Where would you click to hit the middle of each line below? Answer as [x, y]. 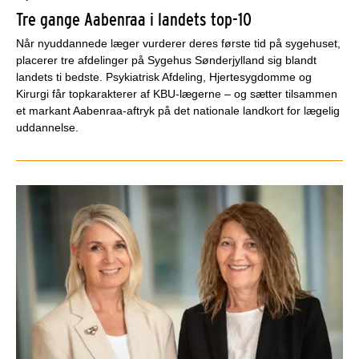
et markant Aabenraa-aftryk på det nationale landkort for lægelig [178, 110]
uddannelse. [47, 127]
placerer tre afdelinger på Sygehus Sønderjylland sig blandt [166, 60]
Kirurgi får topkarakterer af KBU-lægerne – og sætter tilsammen [177, 93]
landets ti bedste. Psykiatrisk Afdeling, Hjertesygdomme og [164, 77]
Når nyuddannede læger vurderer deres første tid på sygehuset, [178, 43]
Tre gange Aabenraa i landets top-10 [134, 19]
